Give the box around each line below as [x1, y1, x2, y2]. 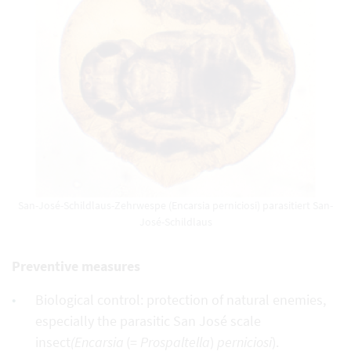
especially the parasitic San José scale [35, 311, 261, 330]
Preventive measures [12, 256, 140, 275]
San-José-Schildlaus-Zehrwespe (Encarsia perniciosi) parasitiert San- [18, 197, 333, 212]
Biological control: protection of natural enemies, [35, 290, 326, 309]
